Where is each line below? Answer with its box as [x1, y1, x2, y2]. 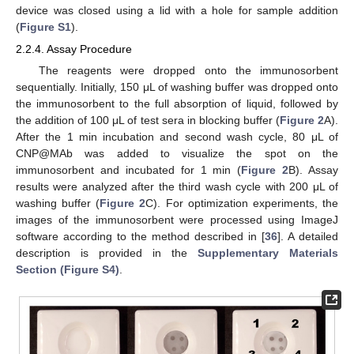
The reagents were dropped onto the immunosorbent [38, 64, 338, 77]
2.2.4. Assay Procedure [16, 43, 132, 56]
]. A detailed [277, 230, 338, 243]
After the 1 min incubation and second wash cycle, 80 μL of [16, 130, 338, 144]
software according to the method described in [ [16, 230, 265, 243]
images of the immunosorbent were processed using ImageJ [16, 213, 338, 227]
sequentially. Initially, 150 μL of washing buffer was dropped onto [16, 81, 338, 94]
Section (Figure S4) [16, 263, 119, 277]
